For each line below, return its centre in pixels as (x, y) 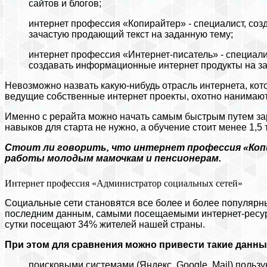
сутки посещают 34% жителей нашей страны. (105, 224)
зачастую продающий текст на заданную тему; (131, 34)
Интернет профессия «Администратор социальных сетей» (124, 183)
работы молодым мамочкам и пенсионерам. (113, 158)
